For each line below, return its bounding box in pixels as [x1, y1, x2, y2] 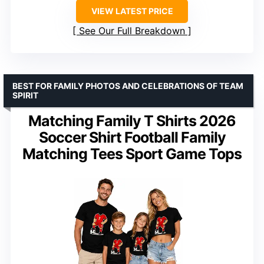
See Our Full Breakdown [79, 24, 185, 37]
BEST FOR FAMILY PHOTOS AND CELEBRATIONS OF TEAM [12, 80, 243, 91]
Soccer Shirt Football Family [38, 128, 226, 146]
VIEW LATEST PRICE [91, 5, 173, 16]
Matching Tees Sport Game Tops [22, 144, 242, 163]
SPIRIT [12, 90, 38, 100]
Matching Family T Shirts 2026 [28, 111, 236, 130]
